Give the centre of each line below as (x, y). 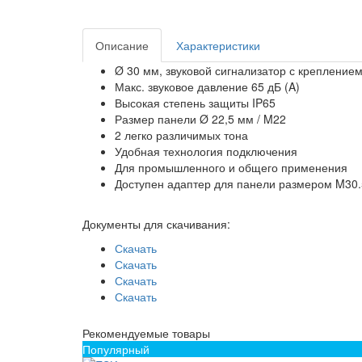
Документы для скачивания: (156, 224)
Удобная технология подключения (206, 151)
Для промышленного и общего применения (231, 167)
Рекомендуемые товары (146, 333)
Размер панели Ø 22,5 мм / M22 (200, 119)
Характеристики (218, 45)
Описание (122, 45)
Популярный (116, 349)
